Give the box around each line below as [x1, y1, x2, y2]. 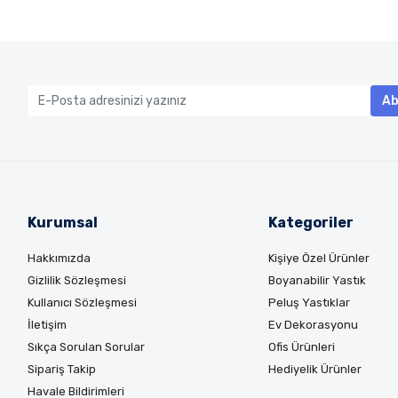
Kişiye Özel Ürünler [267, 251, 370, 265]
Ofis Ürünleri [267, 340, 335, 354]
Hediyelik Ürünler [267, 362, 362, 376]
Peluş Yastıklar [267, 296, 350, 309]
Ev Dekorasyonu [267, 318, 358, 331]
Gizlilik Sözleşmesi [27, 274, 126, 287]
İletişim [27, 318, 67, 331]
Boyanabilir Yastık [267, 274, 366, 287]
